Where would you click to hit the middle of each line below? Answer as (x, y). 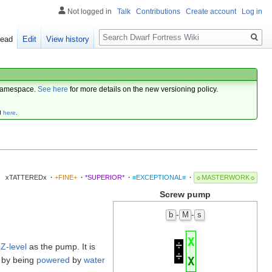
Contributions (158, 12)
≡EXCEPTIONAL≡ (159, 178)
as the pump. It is (61, 246)
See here (53, 89)
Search (119, 31)
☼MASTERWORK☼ (225, 178)
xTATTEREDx (26, 178)
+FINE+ (66, 178)
